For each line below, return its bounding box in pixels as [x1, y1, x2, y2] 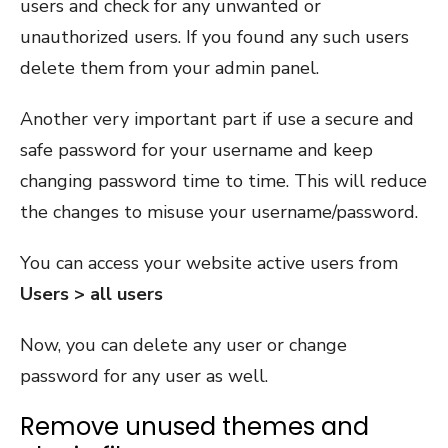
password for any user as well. [20, 363, 268, 388]
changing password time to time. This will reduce [20, 168, 427, 193]
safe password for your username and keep [20, 137, 373, 162]
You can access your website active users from [20, 250, 398, 275]
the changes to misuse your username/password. [20, 199, 418, 224]
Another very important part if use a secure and [20, 106, 414, 131]
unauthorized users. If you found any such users [20, 24, 409, 49]
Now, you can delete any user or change [20, 332, 347, 357]
